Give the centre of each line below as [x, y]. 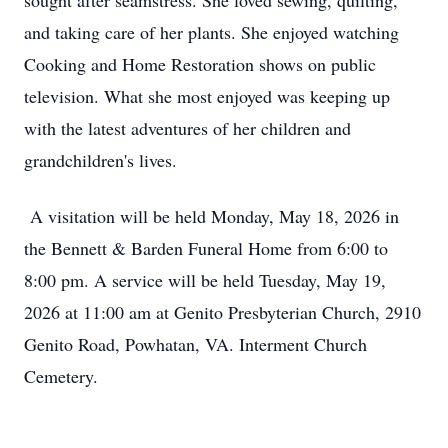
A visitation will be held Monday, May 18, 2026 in [211, 216]
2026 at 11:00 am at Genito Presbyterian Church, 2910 [222, 312]
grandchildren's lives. [100, 160]
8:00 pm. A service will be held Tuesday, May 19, [205, 280]
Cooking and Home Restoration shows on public [200, 64]
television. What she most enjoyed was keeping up [207, 96]
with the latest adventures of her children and [187, 128]
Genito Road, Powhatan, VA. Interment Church [195, 344]
